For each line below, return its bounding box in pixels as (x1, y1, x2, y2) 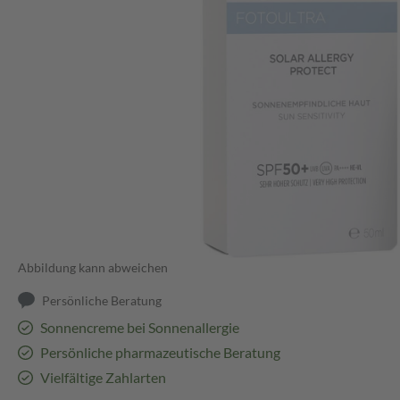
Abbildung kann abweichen (18, 260, 168, 276)
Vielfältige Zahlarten (39, 369, 166, 387)
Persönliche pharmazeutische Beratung (39, 344, 280, 362)
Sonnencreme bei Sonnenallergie (39, 319, 239, 337)
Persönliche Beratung (42, 293, 162, 309)
